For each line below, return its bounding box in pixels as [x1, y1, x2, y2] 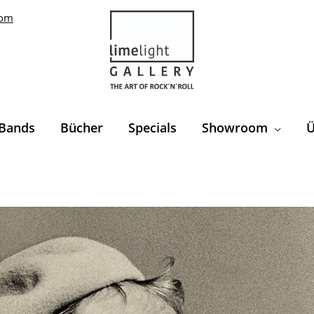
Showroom [202, 118, 268, 136]
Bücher [60, 118, 103, 136]
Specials [128, 118, 177, 136]
